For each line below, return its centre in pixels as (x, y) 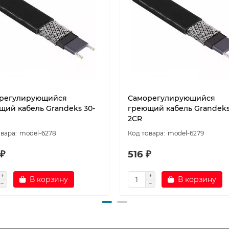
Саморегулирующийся (171, 98)
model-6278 (38, 133)
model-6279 (186, 133)
